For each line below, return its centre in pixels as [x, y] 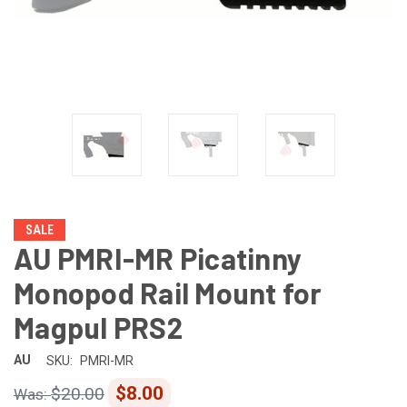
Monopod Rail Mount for [168, 292]
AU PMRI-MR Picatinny [158, 258]
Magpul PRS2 [98, 327]
